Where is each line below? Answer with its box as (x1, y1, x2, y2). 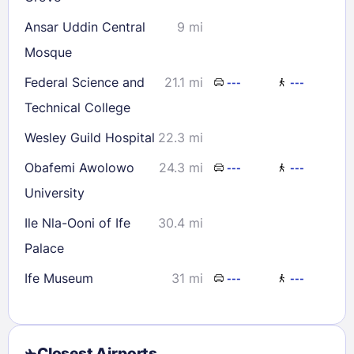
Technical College (24, 100, 130, 116)
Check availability (73, 53, 169, 66)
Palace (24, 240, 64, 257)
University (24, 185, 85, 201)
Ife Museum (24, 270, 93, 287)
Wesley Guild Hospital (24, 130, 155, 146)
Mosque (24, 44, 72, 61)
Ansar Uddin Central (24, 19, 145, 36)
